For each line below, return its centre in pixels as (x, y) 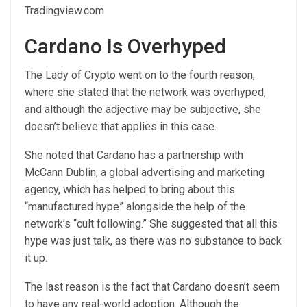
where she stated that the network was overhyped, (145, 92)
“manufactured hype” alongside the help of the (135, 207)
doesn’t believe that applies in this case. (122, 126)
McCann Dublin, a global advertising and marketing (145, 172)
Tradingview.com (64, 11)
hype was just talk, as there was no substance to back (153, 241)
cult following (109, 224)
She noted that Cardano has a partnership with (134, 155)
